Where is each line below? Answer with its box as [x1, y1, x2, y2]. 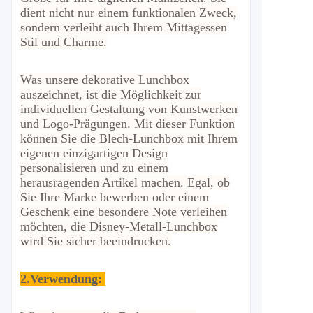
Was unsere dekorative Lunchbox [20, 73, 189, 87]
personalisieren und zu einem [20, 161, 168, 175]
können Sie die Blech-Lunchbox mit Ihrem [20, 131, 238, 145]
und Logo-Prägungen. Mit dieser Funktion [20, 117, 235, 131]
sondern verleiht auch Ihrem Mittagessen [20, 20, 227, 34]
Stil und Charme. [20, 35, 107, 49]
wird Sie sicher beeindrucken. [20, 234, 171, 248]
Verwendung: [30, 272, 102, 286]
